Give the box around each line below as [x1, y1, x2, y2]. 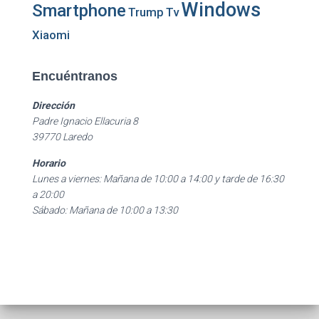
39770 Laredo [32, 131, 93, 142]
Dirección [32, 100, 75, 111]
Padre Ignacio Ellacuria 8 [32, 115, 138, 127]
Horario [32, 157, 66, 169]
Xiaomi [32, 28, 70, 42]
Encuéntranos [32, 69, 117, 83]
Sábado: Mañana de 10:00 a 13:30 [32, 204, 178, 216]
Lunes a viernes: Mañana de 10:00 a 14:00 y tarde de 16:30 [32, 173, 284, 184]
